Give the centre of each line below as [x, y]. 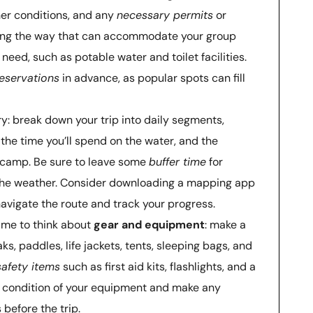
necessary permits [165, 15]
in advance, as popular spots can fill [152, 78]
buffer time [177, 161]
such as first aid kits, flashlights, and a [158, 266]
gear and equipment [149, 224]
